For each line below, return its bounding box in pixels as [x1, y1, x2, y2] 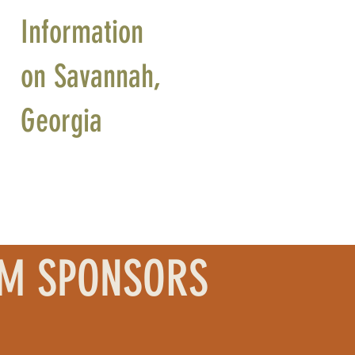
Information [21, 13, 143, 51]
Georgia [21, 102, 102, 139]
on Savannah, [21, 58, 161, 95]
